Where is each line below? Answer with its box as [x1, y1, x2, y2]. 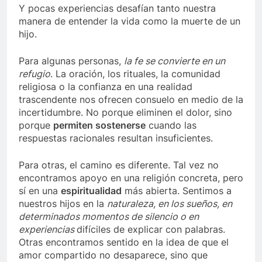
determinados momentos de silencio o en [19, 211, 199, 223]
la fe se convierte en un [124, 55, 225, 67]
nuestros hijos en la [19, 198, 107, 210]
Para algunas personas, [19, 55, 124, 67]
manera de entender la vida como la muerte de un [19, 15, 240, 27]
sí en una [19, 185, 61, 197]
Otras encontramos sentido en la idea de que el [19, 236, 229, 249]
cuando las [146, 119, 196, 132]
